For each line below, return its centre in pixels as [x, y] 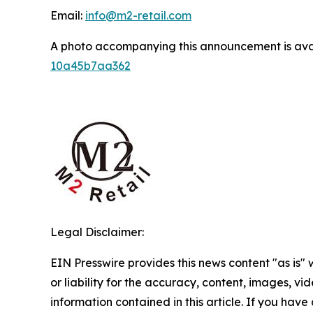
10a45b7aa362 [90, 66]
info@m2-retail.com [138, 16]
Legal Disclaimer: [97, 232]
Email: [68, 16]
